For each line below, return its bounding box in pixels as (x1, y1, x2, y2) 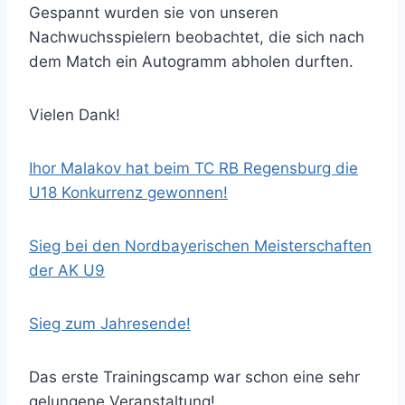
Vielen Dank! (29, 106, 120, 124)
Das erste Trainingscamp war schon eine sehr (29, 368, 360, 386)
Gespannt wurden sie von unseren (29, 4, 278, 22)
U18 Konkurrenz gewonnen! (29, 184, 228, 202)
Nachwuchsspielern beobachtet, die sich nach (29, 28, 364, 46)
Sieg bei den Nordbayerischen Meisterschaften (29, 237, 372, 255)
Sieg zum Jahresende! (29, 315, 191, 333)
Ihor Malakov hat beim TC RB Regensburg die (29, 159, 358, 177)
